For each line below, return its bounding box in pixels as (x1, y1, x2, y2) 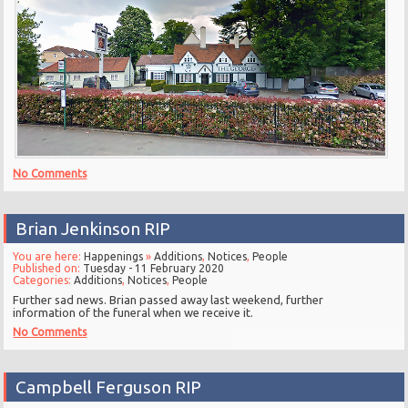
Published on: (13, 261, 84, 274)
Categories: (13, 273, 75, 286)
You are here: (13, 250, 85, 262)
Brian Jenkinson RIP (15, 218, 171, 239)
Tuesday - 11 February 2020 (83, 261, 225, 274)
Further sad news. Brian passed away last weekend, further (13, 292, 324, 306)
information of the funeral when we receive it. (13, 305, 254, 319)
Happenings (84, 250, 144, 262)
